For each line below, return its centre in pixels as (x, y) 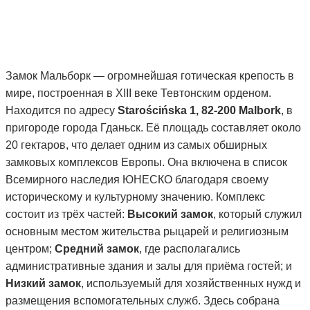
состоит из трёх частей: (66, 215)
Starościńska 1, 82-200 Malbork (199, 111)
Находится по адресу (62, 111)
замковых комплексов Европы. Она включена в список (146, 163)
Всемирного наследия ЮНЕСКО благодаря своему (137, 180)
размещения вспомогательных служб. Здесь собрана (143, 301)
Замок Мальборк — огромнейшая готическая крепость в (150, 76)
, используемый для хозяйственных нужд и (191, 284)
